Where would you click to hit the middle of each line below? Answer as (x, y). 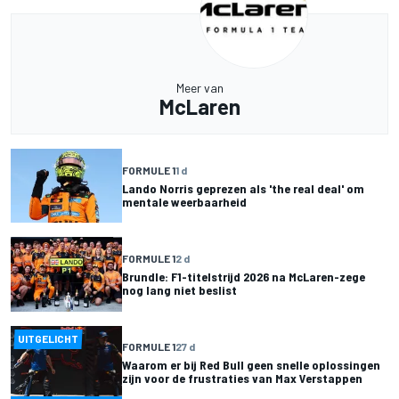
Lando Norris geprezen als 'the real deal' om (243, 188)
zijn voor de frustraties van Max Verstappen (242, 379)
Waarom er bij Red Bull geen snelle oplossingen (251, 365)
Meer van (199, 88)
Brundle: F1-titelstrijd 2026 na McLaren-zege (244, 276)
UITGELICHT (49, 338)
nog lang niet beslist (179, 289)
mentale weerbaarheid (184, 201)
